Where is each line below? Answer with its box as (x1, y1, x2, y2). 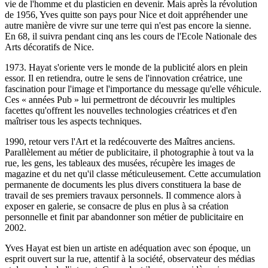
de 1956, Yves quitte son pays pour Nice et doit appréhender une (5, 10, 248, 20)
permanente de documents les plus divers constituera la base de (5, 179, 241, 190)
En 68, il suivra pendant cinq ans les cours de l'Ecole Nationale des (5, 31, 257, 42)
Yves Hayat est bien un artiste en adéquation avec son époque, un (5, 243, 251, 254)
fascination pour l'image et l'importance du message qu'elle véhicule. (5, 84, 261, 95)
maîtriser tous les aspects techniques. (5, 116, 142, 127)
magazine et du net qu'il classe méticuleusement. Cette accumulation (5, 169, 261, 179)
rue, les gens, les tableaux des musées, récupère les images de (5, 158, 235, 169)
